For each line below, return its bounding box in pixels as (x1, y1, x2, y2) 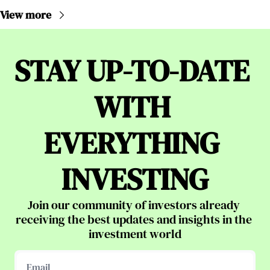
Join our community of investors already (28, 196, 240, 214)
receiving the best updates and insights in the (16, 211, 252, 228)
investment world (89, 225, 181, 243)
